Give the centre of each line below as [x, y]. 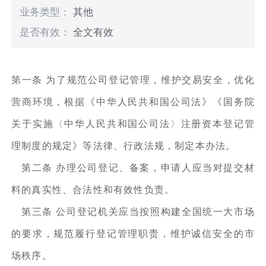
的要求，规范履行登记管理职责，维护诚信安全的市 [133, 233]
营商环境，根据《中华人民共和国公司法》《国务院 [133, 102]
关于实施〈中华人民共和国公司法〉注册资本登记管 [133, 123]
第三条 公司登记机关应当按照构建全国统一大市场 [133, 211]
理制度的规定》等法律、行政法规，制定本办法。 [124, 145]
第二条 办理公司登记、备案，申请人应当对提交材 [133, 167]
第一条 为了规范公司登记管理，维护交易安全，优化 [133, 80]
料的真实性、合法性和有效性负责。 [93, 189]
